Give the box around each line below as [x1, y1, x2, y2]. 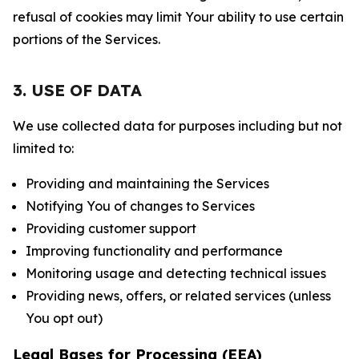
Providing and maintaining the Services [26, 175, 269, 192]
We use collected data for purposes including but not [13, 118, 342, 134]
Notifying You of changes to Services [26, 198, 255, 214]
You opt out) [26, 310, 103, 326]
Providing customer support [26, 220, 196, 236]
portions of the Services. [13, 31, 160, 47]
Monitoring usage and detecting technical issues [26, 265, 326, 281]
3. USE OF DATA [13, 80, 142, 100]
